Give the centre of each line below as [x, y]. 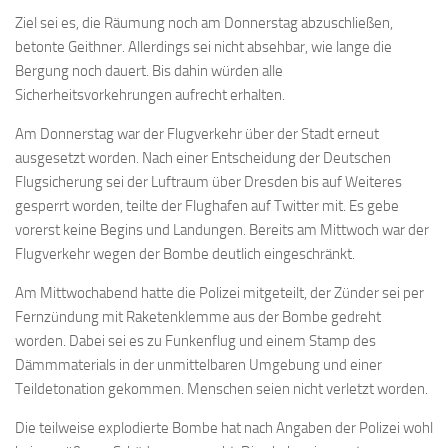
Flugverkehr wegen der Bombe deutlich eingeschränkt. [185, 254]
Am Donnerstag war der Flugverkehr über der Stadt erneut [197, 134]
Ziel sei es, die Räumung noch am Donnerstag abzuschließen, [204, 23]
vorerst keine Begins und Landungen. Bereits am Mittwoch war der [222, 230]
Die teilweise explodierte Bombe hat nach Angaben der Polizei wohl [224, 428]
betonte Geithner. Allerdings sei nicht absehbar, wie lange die [203, 47]
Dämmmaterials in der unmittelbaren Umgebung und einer [198, 365]
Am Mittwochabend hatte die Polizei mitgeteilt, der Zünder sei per [219, 293]
